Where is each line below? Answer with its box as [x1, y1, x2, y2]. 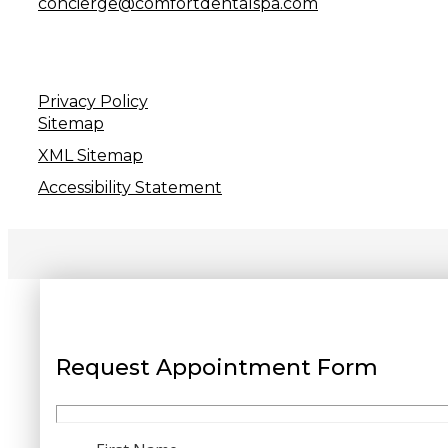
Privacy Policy [38, 92, 148, 112]
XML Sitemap [38, 146, 143, 166]
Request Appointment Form [56, 354, 378, 382]
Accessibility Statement [38, 178, 222, 198]
